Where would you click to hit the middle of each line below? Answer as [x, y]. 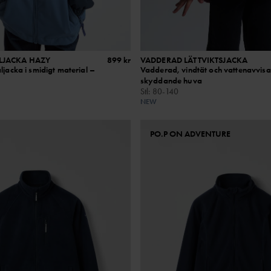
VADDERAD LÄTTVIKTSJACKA [194, 60]
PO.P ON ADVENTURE [190, 133]
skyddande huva [171, 80]
